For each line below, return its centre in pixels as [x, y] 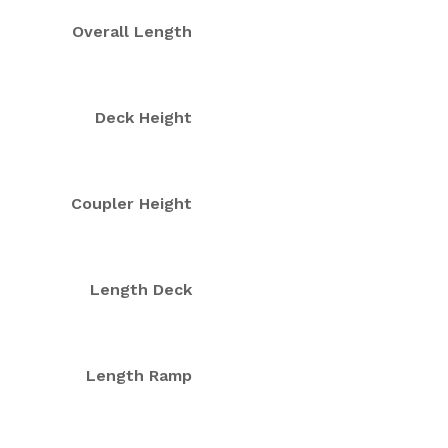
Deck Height [143, 117]
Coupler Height [131, 203]
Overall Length [132, 31]
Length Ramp [139, 375]
